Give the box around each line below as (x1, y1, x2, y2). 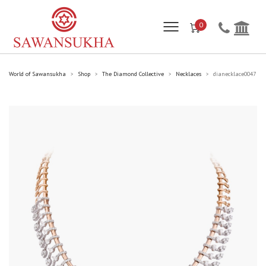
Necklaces (176, 70, 201, 78)
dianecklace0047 (213, 70, 256, 78)
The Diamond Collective (102, 70, 164, 78)
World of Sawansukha (9, 70, 66, 78)
